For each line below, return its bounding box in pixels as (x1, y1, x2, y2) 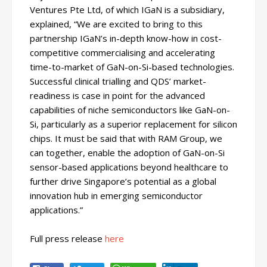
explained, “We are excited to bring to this (30, 18, 203, 30)
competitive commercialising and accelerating (30, 46, 215, 58)
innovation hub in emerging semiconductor (30, 190, 203, 201)
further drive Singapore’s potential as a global (30, 175, 216, 187)
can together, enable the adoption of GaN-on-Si (30, 147, 225, 159)
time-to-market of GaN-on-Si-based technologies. (30, 61, 234, 73)
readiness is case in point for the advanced (30, 89, 205, 101)
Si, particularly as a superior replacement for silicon (30, 118, 237, 130)
